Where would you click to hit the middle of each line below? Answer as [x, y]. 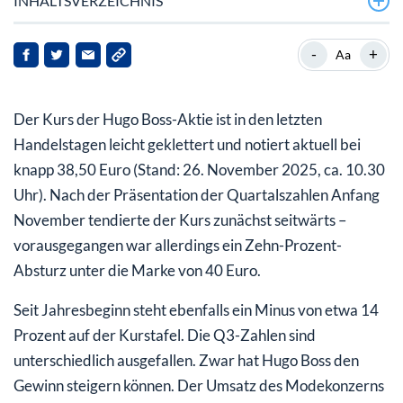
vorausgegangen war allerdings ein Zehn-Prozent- [178, 245]
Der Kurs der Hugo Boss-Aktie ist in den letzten [168, 119]
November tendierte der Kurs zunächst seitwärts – [180, 219]
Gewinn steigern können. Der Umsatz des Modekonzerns [199, 385]
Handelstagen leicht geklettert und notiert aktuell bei [187, 144]
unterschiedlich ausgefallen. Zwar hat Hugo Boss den [186, 360]
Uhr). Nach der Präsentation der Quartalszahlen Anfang [197, 194]
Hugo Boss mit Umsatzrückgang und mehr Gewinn [193, 42]
